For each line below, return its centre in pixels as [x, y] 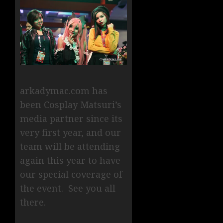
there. [33, 202]
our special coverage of [71, 174]
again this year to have [70, 161]
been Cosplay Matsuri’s [71, 105]
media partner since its [71, 119]
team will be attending [70, 147]
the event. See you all [68, 188]
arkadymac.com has [64, 91]
